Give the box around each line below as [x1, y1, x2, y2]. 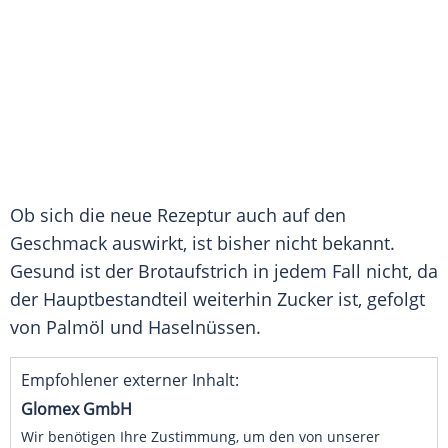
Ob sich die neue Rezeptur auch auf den [10, 203, 346, 228]
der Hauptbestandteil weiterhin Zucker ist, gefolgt [10, 287, 425, 312]
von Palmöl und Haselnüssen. [10, 315, 261, 340]
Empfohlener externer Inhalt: [21, 369, 239, 392]
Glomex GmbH [21, 398, 132, 421]
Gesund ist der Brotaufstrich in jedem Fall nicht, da [10, 259, 438, 284]
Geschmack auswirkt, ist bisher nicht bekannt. [10, 231, 395, 256]
